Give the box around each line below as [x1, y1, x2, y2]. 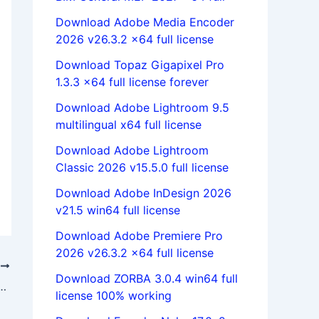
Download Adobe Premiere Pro [56, 229, 223, 244]
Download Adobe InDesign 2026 [56, 186, 231, 201]
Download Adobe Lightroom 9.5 [56, 100, 229, 115]
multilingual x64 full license [56, 117, 202, 132]
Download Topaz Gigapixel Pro [56, 58, 224, 73]
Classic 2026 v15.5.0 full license [56, 160, 229, 175]
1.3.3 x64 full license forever [56, 75, 209, 90]
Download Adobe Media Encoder [56, 15, 234, 30]
